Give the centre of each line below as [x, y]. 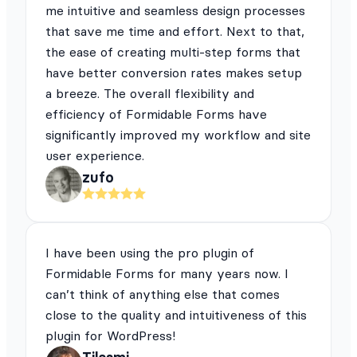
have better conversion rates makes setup [174, 72]
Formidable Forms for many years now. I [167, 273]
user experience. [95, 155]
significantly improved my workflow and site [178, 134]
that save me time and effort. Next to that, [175, 31]
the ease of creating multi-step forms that [173, 51]
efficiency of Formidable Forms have [156, 114]
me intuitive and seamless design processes [175, 10]
